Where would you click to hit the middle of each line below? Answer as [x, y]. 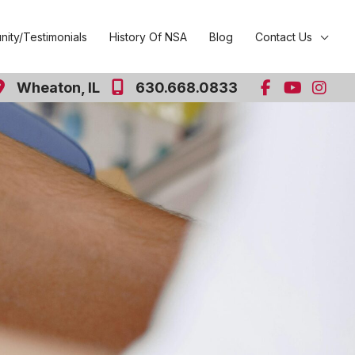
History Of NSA [148, 36]
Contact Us [284, 36]
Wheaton [49, 87]
